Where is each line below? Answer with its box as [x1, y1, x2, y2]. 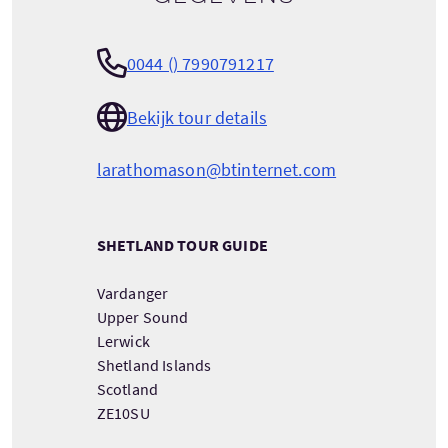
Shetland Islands [96, 355, 212, 376]
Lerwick [96, 331, 150, 352]
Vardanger [96, 283, 169, 304]
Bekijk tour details [126, 105, 268, 129]
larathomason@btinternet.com [96, 158, 337, 182]
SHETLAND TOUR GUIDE [96, 235, 268, 256]
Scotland [96, 379, 159, 400]
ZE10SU [96, 403, 150, 424]
